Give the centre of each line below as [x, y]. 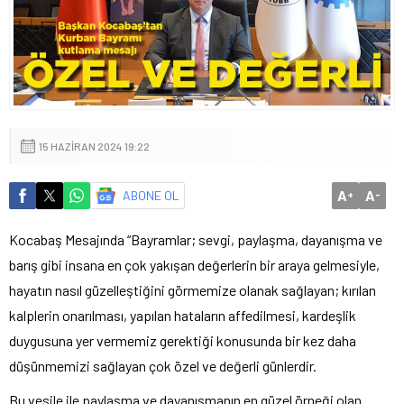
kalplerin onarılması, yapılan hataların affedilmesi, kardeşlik [183, 315]
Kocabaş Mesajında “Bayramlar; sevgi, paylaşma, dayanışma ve [196, 239]
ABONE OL [151, 195]
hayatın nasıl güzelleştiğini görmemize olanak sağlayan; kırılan [193, 289]
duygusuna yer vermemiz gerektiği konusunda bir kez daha [183, 340]
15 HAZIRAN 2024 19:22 [94, 146]
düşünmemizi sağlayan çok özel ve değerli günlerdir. [163, 365]
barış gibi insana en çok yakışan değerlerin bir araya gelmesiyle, [194, 264]
